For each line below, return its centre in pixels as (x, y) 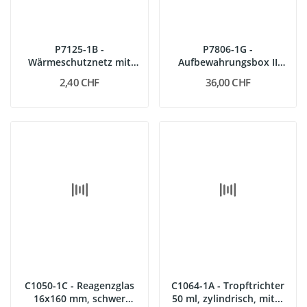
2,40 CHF (79, 82)
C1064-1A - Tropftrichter (228, 285)
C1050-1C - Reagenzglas (79, 285)
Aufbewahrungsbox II (228, 62)
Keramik (79, 75)
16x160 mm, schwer (79, 298)
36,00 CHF (228, 82)
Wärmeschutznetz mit (79, 62)
